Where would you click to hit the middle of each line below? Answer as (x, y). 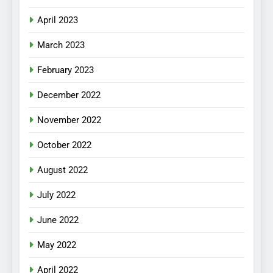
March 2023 (61, 45)
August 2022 (62, 170)
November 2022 (69, 120)
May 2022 (57, 245)
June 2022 (58, 220)
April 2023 (58, 20)
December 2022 (69, 95)
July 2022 (56, 195)
